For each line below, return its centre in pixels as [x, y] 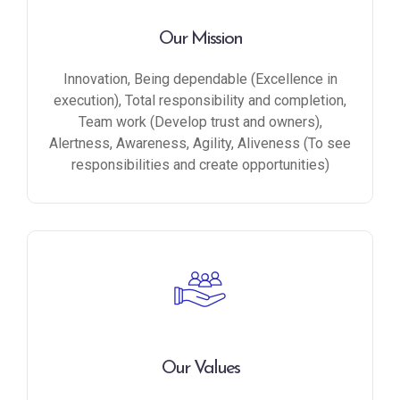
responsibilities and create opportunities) [200, 165]
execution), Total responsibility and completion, [200, 100]
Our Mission [200, 39]
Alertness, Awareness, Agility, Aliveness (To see [200, 143]
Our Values [200, 368]
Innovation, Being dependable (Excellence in [200, 79]
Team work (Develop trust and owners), [200, 122]
